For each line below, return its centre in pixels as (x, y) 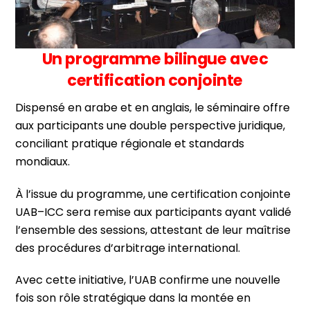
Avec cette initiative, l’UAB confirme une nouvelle (148, 280)
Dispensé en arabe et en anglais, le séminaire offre (153, 107)
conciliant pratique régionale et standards (130, 143)
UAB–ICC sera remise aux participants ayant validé (154, 212)
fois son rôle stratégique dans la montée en (133, 298)
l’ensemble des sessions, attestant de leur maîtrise (153, 230)
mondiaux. (43, 161)
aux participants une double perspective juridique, (151, 125)
